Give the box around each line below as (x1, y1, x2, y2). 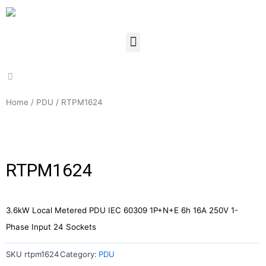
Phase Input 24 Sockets (6, 222, 96, 232)
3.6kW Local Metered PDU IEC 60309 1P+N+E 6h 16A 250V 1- (6, 205, 238, 216)
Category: (60, 249, 97, 259)
